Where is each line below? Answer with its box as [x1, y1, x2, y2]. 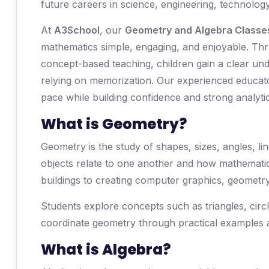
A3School [54, 24, 100, 36]
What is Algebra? [41, 240, 171, 259]
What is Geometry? [41, 114, 187, 134]
